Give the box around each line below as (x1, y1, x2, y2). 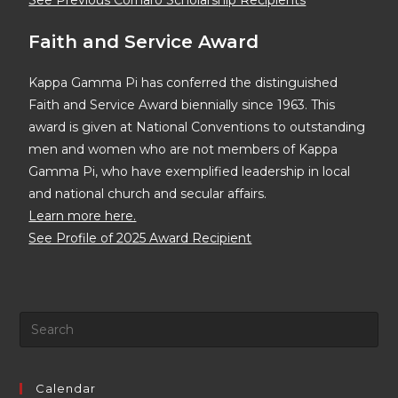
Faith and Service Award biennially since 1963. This (28, 97, 336, 113)
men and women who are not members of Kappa (28, 141, 338, 157)
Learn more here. (28, 208, 137, 224)
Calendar (36, 381, 97, 395)
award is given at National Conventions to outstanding (28, 119, 366, 135)
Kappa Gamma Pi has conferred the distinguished (28, 75, 338, 91)
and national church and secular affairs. (28, 186, 267, 202)
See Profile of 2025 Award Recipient (28, 230, 252, 246)
